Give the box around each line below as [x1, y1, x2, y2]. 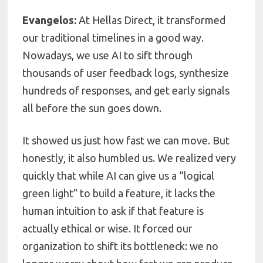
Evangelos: [22, 14, 79, 26]
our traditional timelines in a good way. [22, 31, 204, 43]
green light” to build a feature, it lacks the [22, 187, 216, 200]
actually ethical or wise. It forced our [22, 222, 193, 235]
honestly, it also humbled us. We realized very [22, 152, 237, 164]
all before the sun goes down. [22, 102, 162, 114]
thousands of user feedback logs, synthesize [22, 66, 230, 79]
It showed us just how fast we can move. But [22, 134, 230, 147]
